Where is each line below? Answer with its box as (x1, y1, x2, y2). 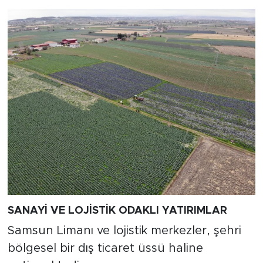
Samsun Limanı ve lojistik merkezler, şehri (7, 225, 241, 237)
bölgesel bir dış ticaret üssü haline (7, 242, 203, 255)
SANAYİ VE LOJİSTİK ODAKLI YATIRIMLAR (7, 205, 227, 216)
